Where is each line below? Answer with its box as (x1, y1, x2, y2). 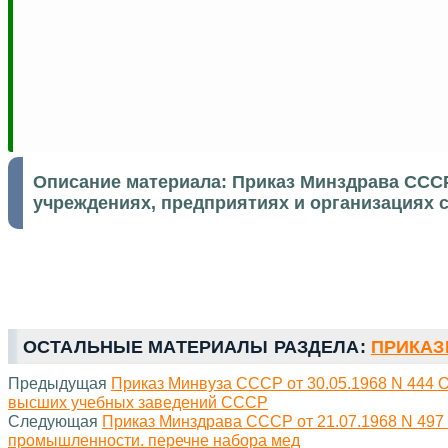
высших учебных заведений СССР (8, 392, 268, 411)
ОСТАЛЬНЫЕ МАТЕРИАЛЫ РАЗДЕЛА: (23, 336, 371, 357)
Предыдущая (8, 373, 111, 392)
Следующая (8, 411, 102, 430)
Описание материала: (33, 171, 232, 192)
